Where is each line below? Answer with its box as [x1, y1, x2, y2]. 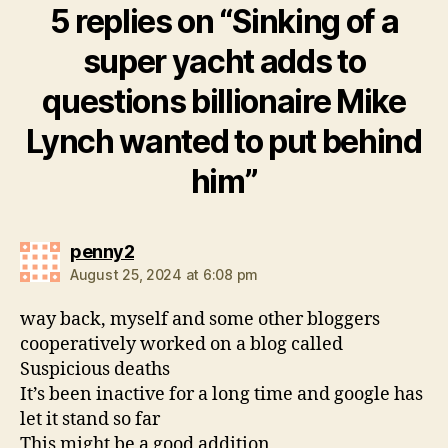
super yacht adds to [82, 42, 366, 81]
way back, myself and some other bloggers [20, 308, 380, 331]
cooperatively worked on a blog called [20, 333, 343, 356]
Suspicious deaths [20, 358, 170, 381]
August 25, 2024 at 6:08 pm [70, 266, 258, 283]
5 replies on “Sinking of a [49, 2, 399, 41]
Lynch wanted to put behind [26, 122, 422, 161]
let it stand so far [20, 408, 160, 431]
